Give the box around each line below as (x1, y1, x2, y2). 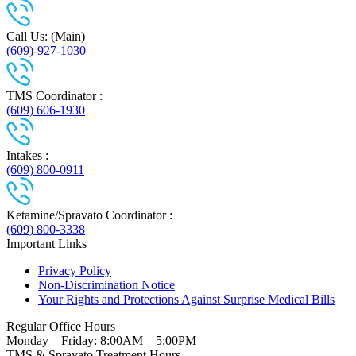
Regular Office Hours (6, 319, 115, 333)
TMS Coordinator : (6, 88, 103, 103)
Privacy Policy (38, 263, 111, 277)
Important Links (6, 236, 87, 250)
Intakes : (6, 148, 48, 162)
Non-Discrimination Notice (38, 277, 175, 292)
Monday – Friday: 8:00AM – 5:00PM (6, 333, 196, 347)
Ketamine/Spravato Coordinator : (6, 207, 172, 222)
